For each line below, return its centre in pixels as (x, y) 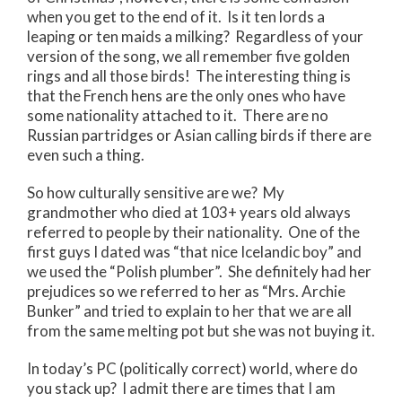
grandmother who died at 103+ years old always (189, 212)
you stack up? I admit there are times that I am (181, 389)
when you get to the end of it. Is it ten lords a (176, 16)
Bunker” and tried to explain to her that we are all (189, 310)
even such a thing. (86, 154)
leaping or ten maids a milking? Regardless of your (195, 36)
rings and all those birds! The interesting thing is (189, 75)
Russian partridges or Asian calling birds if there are (199, 135)
